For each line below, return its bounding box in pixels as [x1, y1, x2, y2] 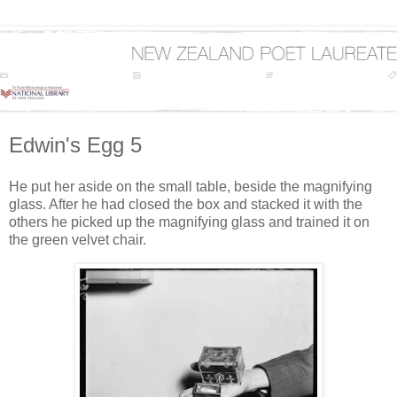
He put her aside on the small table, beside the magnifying [9, 179, 372, 195]
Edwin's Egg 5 [9, 132, 142, 157]
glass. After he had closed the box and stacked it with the [9, 197, 362, 213]
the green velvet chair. [9, 232, 146, 248]
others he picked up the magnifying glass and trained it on [9, 214, 370, 230]
